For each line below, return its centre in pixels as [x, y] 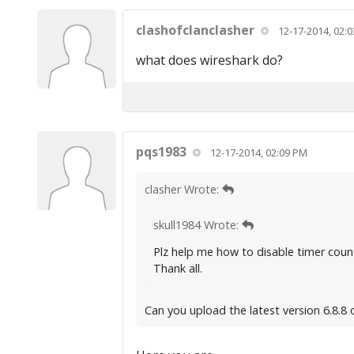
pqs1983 [161, 152]
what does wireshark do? [209, 60]
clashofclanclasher [195, 30]
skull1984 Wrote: [197, 225]
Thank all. [177, 268]
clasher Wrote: [183, 189]
